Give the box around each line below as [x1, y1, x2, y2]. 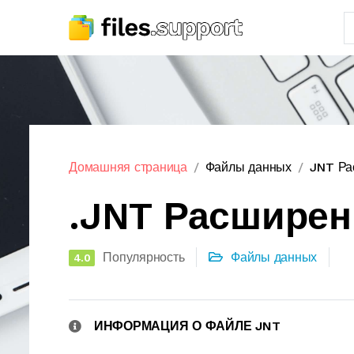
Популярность [103, 250, 185, 265]
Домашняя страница [69, 160, 187, 175]
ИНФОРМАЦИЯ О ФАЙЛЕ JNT [93, 318, 281, 333]
